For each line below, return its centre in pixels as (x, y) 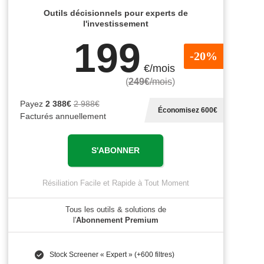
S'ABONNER (115, 150)
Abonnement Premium (117, 220)
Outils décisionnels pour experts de (115, 13)
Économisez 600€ (187, 110)
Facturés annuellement (63, 116)
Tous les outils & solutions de (115, 209)
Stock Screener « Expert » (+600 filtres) (112, 255)
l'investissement (115, 24)
